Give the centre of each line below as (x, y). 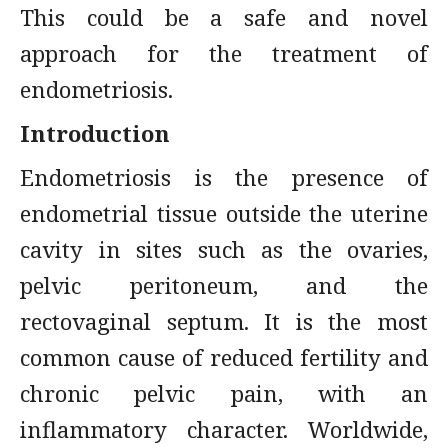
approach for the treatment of (224, 53)
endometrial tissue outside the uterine (224, 213)
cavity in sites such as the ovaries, (224, 249)
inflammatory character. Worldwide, (224, 429)
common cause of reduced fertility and (224, 357)
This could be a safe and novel (224, 17)
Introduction (95, 133)
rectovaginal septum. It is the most (224, 321)
